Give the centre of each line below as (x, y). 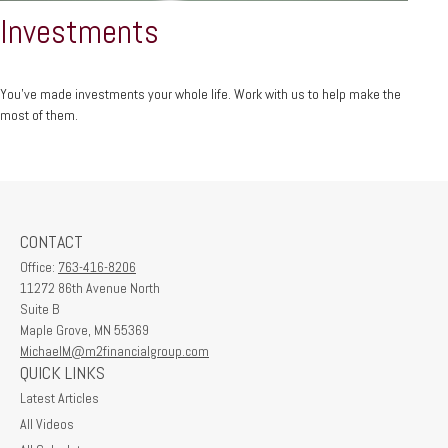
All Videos (47, 423)
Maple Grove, (55, 329)
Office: (39, 266)
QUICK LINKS (62, 372)
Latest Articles (59, 397)
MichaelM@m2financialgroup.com (114, 350)
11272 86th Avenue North (90, 287)
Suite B (39, 308)
